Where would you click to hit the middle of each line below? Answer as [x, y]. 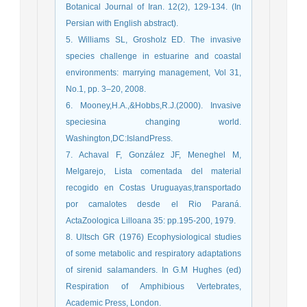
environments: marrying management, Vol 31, [153, 73]
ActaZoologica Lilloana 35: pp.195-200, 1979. [151, 221]
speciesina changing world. [153, 122]
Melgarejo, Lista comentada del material [153, 172]
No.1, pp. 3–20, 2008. [106, 89]
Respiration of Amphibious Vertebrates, [153, 287]
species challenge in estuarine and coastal [153, 57]
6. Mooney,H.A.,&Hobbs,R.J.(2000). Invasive [153, 106]
